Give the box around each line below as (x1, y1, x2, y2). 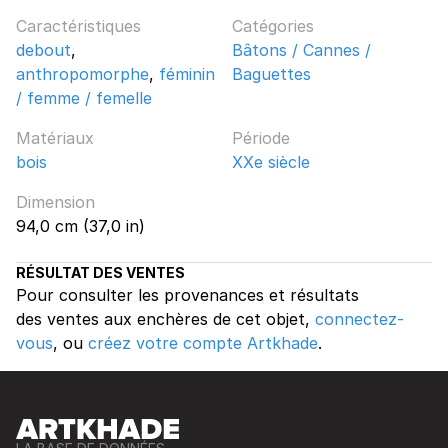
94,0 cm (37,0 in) (16, 215, 145, 236)
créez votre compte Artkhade (88, 332, 318, 353)
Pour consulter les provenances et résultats (16, 284, 359, 305)
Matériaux (16, 127, 94, 148)
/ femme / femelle (16, 87, 152, 108)
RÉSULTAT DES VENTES (16, 263, 185, 281)
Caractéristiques (16, 15, 141, 36)
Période (232, 127, 290, 148)
